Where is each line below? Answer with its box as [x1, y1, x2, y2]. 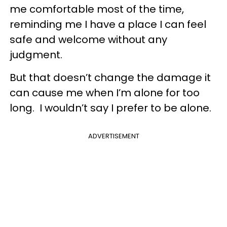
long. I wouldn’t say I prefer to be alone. [10, 101, 214, 115]
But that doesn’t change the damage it [10, 70, 211, 85]
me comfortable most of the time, [10, 2, 184, 16]
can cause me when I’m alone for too [10, 86, 200, 100]
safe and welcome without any [10, 32, 167, 47]
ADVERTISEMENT [88, 131, 139, 141]
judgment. [10, 48, 62, 62]
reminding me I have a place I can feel [10, 17, 206, 31]
